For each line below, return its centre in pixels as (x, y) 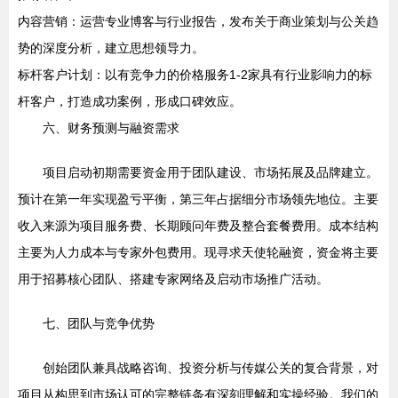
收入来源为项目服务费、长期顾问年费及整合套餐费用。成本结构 (198, 226)
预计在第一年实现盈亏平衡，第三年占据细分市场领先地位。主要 (198, 199)
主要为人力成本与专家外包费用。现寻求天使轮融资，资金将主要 (198, 253)
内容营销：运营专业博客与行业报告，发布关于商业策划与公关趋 (198, 22)
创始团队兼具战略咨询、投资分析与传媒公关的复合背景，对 (211, 368)
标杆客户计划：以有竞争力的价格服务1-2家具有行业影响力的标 (195, 75)
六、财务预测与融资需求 (111, 128)
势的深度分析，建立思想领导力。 (111, 48)
